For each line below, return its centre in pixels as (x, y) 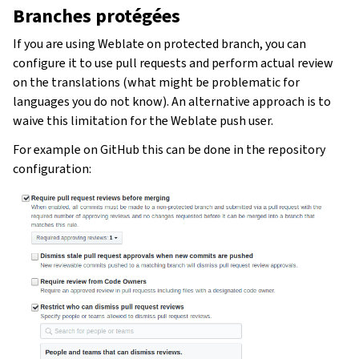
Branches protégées (97, 16)
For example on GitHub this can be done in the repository (169, 150)
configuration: (52, 169)
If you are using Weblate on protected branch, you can (159, 44)
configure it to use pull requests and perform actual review (173, 63)
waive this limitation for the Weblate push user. (143, 121)
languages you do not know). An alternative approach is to (172, 102)
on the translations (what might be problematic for (156, 83)
